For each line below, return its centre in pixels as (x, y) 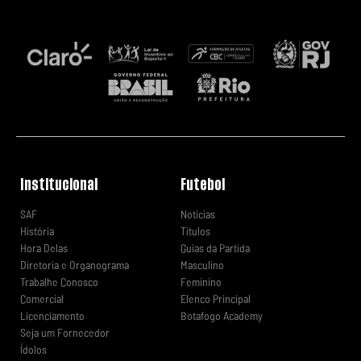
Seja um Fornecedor (65, 333)
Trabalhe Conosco (59, 282)
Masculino (202, 265)
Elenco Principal (216, 299)
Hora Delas (44, 248)
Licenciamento (52, 316)
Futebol (203, 185)
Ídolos (33, 350)
